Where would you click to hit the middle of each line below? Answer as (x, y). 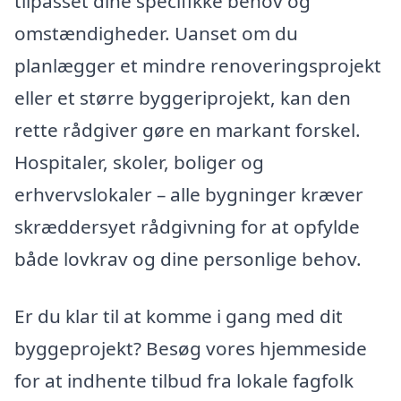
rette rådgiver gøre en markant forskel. (188, 130)
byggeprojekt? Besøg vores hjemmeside (191, 349)
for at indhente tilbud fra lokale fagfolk (184, 381)
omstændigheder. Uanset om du (156, 34)
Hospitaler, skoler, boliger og (139, 162)
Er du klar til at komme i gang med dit (179, 316)
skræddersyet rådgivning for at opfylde (187, 227)
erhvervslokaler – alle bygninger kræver (189, 195)
